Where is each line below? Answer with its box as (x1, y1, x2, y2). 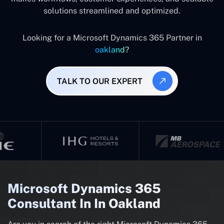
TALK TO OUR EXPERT (56, 76, 142, 86)
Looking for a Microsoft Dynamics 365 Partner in (22, 33, 202, 42)
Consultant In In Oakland (7, 196, 160, 211)
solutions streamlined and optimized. (43, 6, 180, 15)
